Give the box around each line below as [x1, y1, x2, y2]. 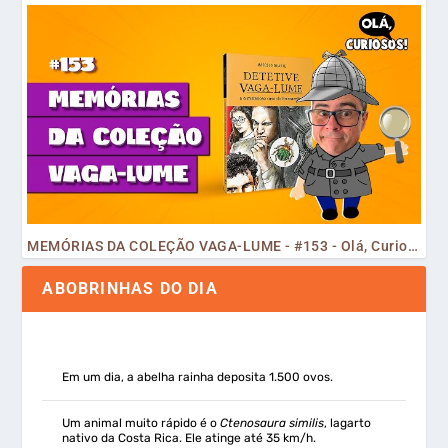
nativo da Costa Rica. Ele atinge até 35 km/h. [62, 430, 317, 445]
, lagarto [324, 415, 372, 430]
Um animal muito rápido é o [62, 415, 221, 430]
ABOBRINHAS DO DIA [42, 279, 218, 299]
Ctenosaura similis [220, 415, 325, 430]
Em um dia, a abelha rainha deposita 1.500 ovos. [62, 369, 334, 384]
